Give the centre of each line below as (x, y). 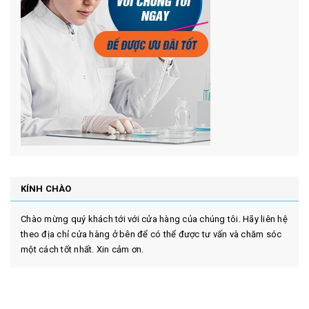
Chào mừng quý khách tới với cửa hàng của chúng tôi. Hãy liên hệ (154, 219)
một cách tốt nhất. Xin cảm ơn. (82, 250)
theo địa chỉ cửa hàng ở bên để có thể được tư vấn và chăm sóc (151, 235)
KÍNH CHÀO (46, 189)
